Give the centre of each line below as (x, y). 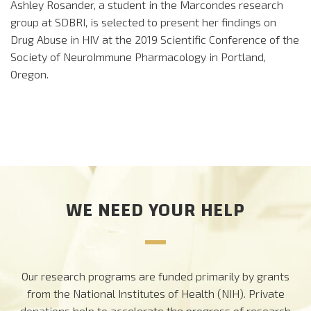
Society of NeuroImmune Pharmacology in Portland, (138, 57)
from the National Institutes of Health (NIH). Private (155, 294)
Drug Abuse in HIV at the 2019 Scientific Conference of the (155, 40)
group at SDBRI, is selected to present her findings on (143, 22)
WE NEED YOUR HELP (155, 211)
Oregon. (30, 74)
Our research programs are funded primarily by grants (155, 276)
